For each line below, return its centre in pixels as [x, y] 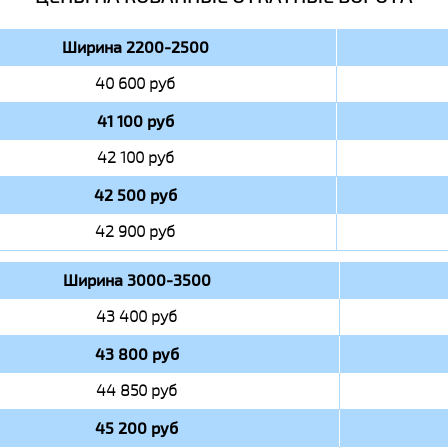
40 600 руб [135, 83]
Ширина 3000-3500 [136, 280]
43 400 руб [136, 316]
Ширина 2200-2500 [135, 47]
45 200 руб [136, 428]
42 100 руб [135, 157]
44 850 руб [136, 390]
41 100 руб [135, 121]
